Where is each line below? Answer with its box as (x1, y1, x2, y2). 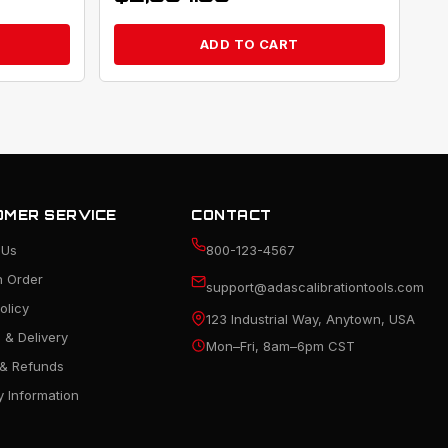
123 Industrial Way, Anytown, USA (205, 311, 415, 328)
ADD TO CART (200, 36, 299, 53)
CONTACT (191, 207, 272, 224)
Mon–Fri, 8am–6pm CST (205, 338, 355, 355)
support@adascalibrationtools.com (205, 279, 424, 296)
